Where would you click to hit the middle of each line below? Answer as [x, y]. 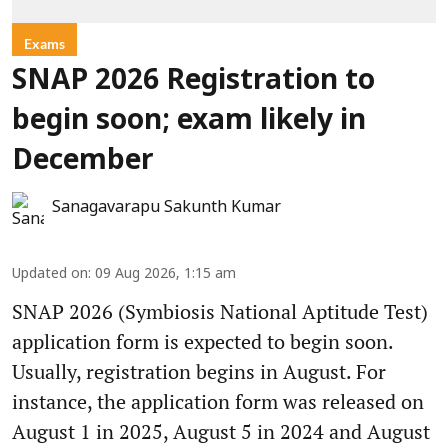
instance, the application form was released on [218, 401]
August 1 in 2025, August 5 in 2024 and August [221, 431]
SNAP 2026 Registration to [193, 81]
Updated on [50, 274]
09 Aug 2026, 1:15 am [165, 274]
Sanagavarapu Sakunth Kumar [166, 207]
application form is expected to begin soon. [202, 341]
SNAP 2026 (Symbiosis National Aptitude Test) [220, 311]
